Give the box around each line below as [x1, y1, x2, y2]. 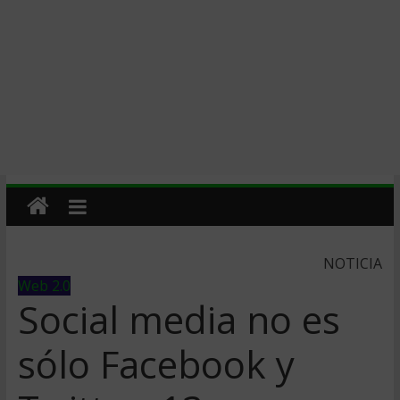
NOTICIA [323, 254, 383, 273]
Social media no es [17, 294, 340, 345]
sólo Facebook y [17, 338, 295, 389]
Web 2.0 [17, 276, 71, 296]
